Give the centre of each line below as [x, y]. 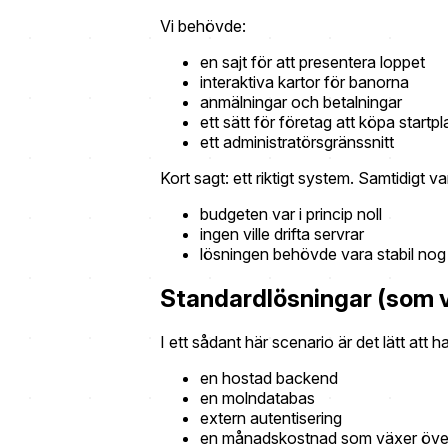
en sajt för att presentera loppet [312, 61]
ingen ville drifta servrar [282, 233]
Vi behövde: [203, 25]
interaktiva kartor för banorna [304, 81]
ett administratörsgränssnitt [297, 141]
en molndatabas [257, 398]
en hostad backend [269, 378]
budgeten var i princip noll [291, 213]
